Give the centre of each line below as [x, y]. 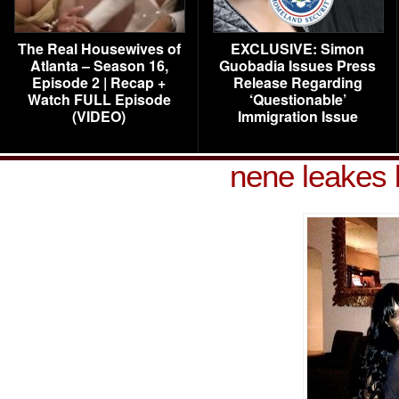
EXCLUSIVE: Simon [297, 49]
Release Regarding [297, 82]
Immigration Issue [297, 116]
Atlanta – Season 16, [99, 65]
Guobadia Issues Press [297, 65]
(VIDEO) [99, 116]
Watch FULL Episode [99, 99]
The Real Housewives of [99, 49]
